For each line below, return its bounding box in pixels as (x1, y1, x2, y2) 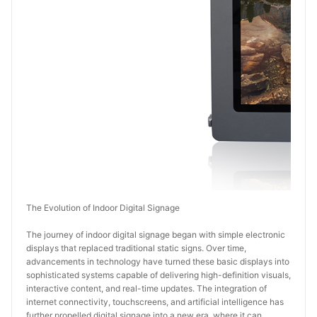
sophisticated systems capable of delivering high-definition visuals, (26, 270, 291, 280)
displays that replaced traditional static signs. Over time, (26, 243, 246, 253)
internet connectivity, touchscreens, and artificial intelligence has (26, 296, 284, 307)
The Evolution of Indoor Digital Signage (26, 202, 180, 213)
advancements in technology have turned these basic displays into (26, 256, 289, 267)
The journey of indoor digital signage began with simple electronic (26, 229, 285, 240)
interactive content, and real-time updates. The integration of (26, 283, 267, 294)
